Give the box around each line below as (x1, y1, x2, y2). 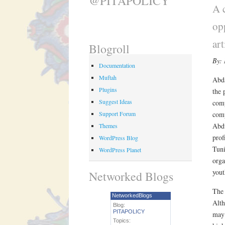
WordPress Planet (99, 145, 142, 154)
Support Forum (99, 109, 136, 118)
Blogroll (89, 40, 130, 57)
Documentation (99, 61, 136, 69)
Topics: (113, 217, 131, 224)
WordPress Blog (99, 133, 139, 142)
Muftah (99, 73, 117, 81)
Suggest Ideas (99, 97, 133, 105)
